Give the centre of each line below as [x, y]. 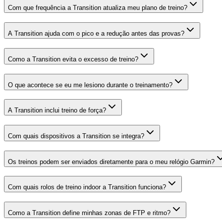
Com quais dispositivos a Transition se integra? [76, 136]
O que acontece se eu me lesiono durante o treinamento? [90, 85]
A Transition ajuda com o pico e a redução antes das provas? [96, 34]
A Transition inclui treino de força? [57, 111]
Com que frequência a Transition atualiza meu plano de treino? [98, 8]
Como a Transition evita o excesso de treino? [73, 59]
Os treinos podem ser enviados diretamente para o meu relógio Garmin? [111, 162]
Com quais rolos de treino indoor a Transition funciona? [87, 187]
